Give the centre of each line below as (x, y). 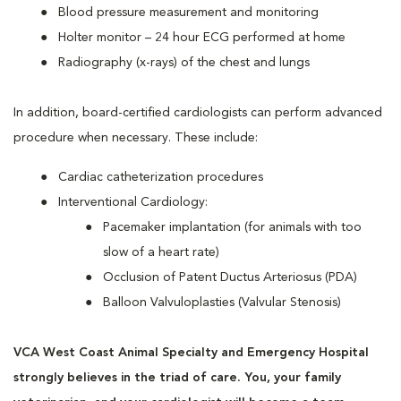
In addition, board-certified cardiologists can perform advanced (198, 113)
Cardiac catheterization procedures (161, 177)
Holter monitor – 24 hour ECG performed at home (202, 38)
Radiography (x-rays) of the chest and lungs (184, 63)
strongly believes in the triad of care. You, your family (177, 378)
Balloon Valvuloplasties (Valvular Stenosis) (222, 303)
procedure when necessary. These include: (136, 138)
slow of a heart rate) (161, 252)
